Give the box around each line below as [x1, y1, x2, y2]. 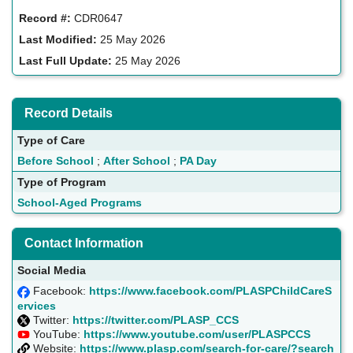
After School [103, 154, 170, 168]
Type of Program [17, 176, 106, 189]
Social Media [17, 264, 86, 277]
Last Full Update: [19, 54, 113, 68]
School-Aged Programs [17, 196, 142, 210]
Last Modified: [19, 33, 98, 46]
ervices [17, 299, 56, 312]
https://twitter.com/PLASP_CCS [72, 313, 239, 326]
